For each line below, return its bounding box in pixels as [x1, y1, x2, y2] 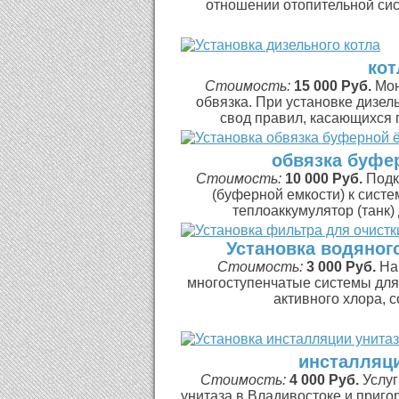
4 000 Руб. [289, 372, 359, 387]
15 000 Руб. [294, 78, 371, 94]
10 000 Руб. [285, 171, 362, 186]
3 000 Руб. [306, 259, 376, 274]
